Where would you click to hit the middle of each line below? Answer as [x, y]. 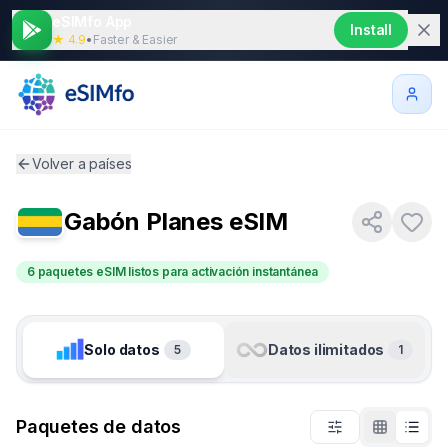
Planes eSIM [217, 221]
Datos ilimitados [326, 349]
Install [371, 29]
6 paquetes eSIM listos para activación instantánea [173, 271]
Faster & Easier [135, 39]
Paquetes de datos [99, 426]
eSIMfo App [92, 21]
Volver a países [82, 163]
